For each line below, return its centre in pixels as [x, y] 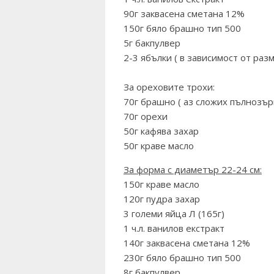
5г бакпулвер [152, 43]
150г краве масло [161, 184]
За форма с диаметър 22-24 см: [193, 170]
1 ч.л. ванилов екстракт [174, 228]
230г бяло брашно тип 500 [182, 258]
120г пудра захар [162, 199]
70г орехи [146, 117]
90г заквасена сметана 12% [184, 14]
